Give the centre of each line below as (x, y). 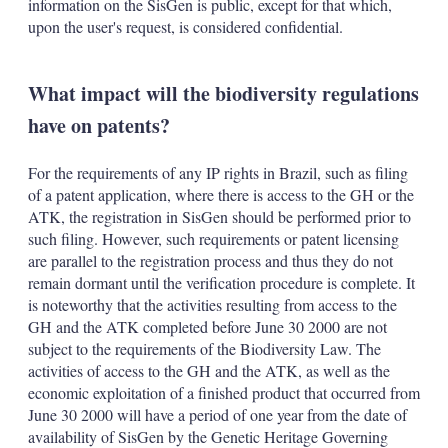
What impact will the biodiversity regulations (223, 93)
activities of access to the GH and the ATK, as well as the (208, 370)
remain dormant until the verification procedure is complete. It (221, 282)
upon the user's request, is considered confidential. (185, 26)
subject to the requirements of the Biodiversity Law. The (204, 348)
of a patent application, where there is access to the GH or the (220, 194)
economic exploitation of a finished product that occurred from (223, 392)
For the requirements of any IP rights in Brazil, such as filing (217, 172)
